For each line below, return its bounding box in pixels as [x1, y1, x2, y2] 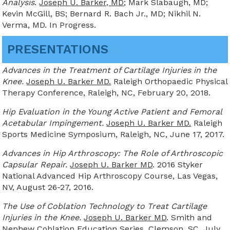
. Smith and [166, 212, 213, 222]
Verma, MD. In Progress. [2, 20, 97, 30]
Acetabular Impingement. [2, 118, 104, 128]
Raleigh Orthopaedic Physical [111, 76, 228, 86]
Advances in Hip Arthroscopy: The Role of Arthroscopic [2, 148, 223, 158]
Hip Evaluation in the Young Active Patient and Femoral [2, 106, 222, 117]
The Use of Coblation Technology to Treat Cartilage [2, 201, 207, 211]
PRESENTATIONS [7, 42, 109, 56]
